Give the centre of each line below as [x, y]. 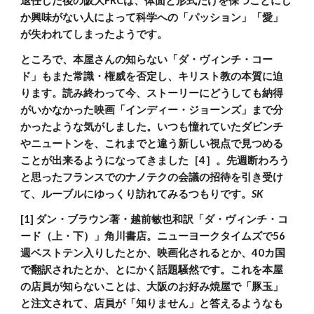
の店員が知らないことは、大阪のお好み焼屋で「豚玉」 [152, 286]
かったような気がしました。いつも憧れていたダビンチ [152, 127]
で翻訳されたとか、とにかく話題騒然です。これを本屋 [152, 269]
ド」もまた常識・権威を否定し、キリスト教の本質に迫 [152, 76]
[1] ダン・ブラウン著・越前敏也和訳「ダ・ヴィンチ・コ [155, 219]
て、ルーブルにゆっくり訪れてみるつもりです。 [136, 194]
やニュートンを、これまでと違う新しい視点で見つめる [152, 143]
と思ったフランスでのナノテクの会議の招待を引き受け [152, 177]
